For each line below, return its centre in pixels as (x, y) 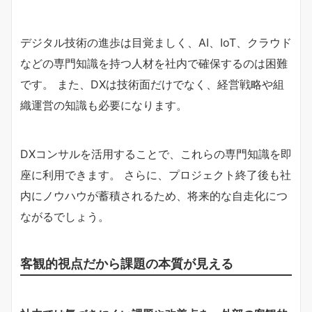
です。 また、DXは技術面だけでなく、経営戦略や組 (152, 84)
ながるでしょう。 (65, 216)
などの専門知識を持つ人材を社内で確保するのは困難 (154, 63)
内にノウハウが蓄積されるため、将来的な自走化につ (154, 195)
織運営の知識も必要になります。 (104, 105)
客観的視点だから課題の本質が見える (127, 263)
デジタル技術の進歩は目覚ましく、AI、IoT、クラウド (156, 42)
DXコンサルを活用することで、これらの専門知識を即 (156, 154)
